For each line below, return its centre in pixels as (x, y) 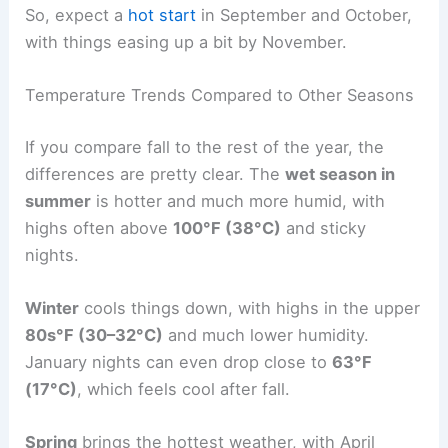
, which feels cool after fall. (184, 389)
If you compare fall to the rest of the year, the (205, 146)
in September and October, (304, 14)
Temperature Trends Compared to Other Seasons (220, 95)
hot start (162, 14)
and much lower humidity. (266, 335)
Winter (52, 308)
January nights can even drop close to (179, 362)
